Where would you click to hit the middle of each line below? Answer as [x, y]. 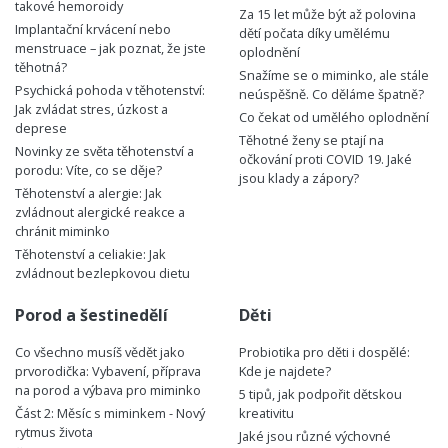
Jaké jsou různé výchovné [315, 436]
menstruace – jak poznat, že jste [110, 48]
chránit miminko [62, 231]
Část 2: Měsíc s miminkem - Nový [110, 413]
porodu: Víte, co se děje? [88, 170]
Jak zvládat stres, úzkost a [91, 109]
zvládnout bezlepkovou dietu [102, 273]
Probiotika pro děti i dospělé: [324, 352]
